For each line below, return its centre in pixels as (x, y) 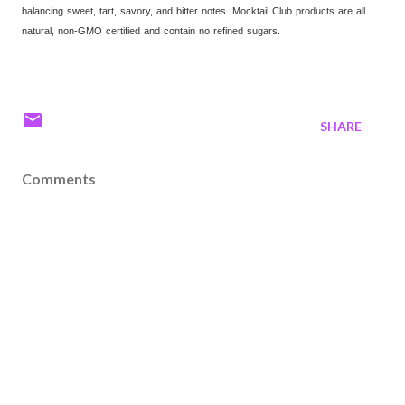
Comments (59, 178)
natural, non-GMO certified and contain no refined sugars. (151, 30)
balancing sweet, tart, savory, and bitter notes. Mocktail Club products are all (193, 10)
